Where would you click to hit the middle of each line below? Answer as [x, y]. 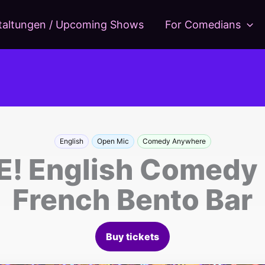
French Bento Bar [132, 199]
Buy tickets [132, 236]
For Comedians [203, 25]
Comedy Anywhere [174, 141]
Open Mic [113, 141]
